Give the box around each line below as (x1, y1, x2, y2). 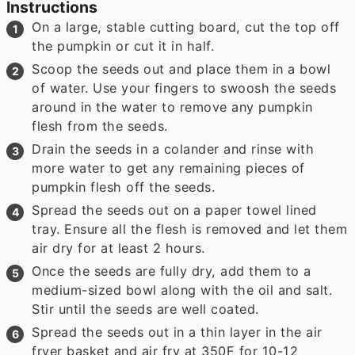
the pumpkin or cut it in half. (32, 37, 215, 54)
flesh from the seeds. (32, 117, 168, 134)
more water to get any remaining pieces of (32, 159, 305, 176)
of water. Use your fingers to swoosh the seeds (32, 79, 337, 96)
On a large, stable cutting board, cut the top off (32, 18, 340, 35)
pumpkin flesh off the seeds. (32, 178, 216, 195)
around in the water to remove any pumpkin (32, 98, 313, 115)
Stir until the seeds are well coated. (32, 300, 259, 317)
